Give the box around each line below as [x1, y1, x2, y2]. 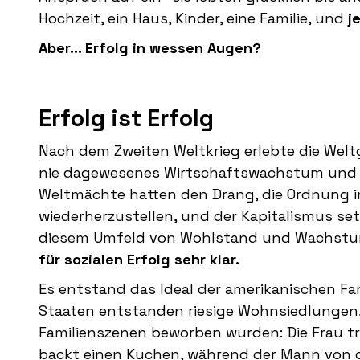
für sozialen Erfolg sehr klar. [39, 250, 239, 269]
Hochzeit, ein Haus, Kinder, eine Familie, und [39, 9, 348, 28]
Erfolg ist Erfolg [39, 103, 214, 133]
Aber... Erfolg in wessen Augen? [39, 39, 261, 58]
